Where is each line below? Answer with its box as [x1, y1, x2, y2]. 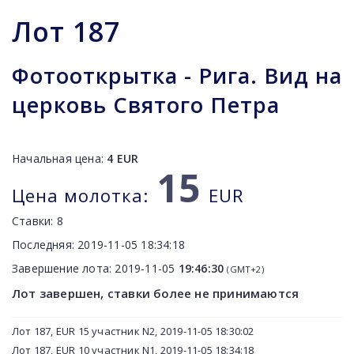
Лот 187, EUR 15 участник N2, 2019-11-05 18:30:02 [12, 324, 254, 338]
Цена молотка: [12, 183, 149, 207]
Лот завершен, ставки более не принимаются [12, 285, 299, 301]
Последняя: [12, 237, 78, 252]
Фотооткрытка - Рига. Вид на [12, 61, 342, 90]
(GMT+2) [227, 263, 264, 275]
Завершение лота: [12, 261, 115, 276]
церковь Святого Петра [12, 90, 280, 119]
